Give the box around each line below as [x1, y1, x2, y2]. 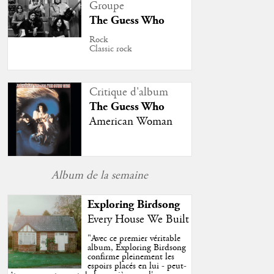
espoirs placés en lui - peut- [87, 260, 187, 273]
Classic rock [89, 43, 132, 56]
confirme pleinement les [87, 251, 174, 264]
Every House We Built [87, 212, 189, 227]
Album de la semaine [51, 168, 148, 183]
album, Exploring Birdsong [87, 242, 186, 254]
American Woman [89, 114, 173, 129]
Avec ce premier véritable [91, 232, 180, 245]
